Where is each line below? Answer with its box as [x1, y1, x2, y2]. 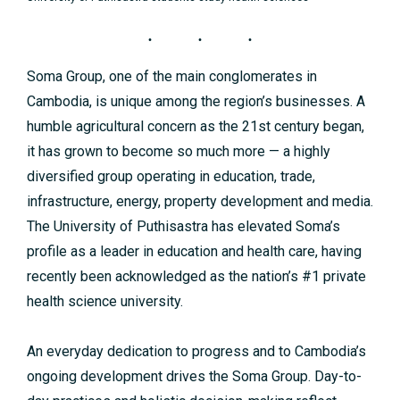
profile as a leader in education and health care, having [27, 243, 362, 261]
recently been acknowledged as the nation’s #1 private [27, 268, 366, 286]
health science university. [27, 293, 183, 311]
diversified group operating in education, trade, [27, 168, 315, 186]
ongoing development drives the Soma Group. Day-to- [27, 368, 362, 386]
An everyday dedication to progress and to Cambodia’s [27, 343, 366, 361]
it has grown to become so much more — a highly [27, 143, 330, 161]
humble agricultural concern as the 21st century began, [27, 118, 364, 136]
